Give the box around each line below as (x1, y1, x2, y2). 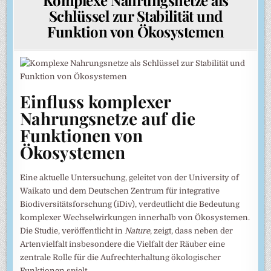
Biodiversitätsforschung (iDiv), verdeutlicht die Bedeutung (20, 200, 240, 209)
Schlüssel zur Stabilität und (48, 5, 223, 25)
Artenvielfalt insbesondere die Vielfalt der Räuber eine (20, 240, 226, 249)
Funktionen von (20, 124, 143, 147)
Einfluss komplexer (20, 90, 171, 113)
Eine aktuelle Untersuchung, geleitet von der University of (20, 173, 240, 183)
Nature (125, 226, 151, 236)
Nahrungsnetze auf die (20, 107, 196, 130)
